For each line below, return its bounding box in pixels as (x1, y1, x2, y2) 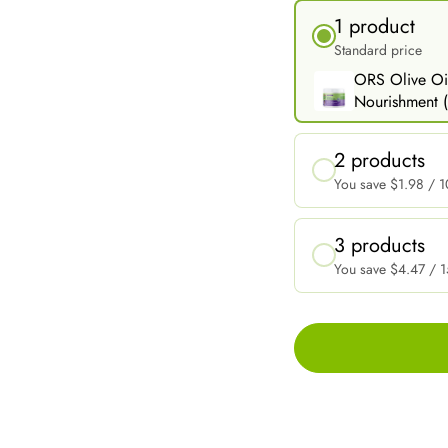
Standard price (334, 39, 422, 60)
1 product (334, 11, 415, 41)
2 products (334, 145, 425, 175)
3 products (334, 230, 425, 260)
